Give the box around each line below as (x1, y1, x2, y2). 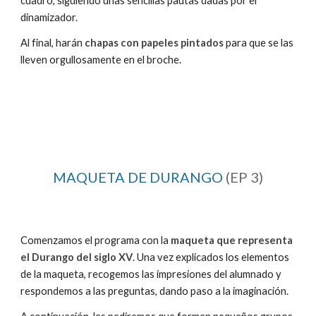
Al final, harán (20, 37, 85, 49)
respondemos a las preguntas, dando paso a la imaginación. (20, 285, 291, 297)
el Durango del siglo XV (20, 251, 133, 263)
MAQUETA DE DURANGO (53, 169, 223, 186)
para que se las (224, 37, 294, 49)
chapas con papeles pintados (85, 37, 224, 49)
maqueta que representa (171, 234, 293, 246)
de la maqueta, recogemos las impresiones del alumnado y (20, 268, 282, 280)
